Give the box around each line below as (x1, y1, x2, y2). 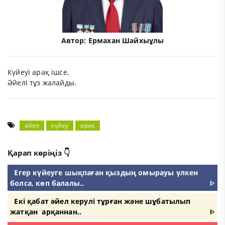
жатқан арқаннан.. (10, 207, 82, 217)
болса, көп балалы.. (10, 178, 84, 188)
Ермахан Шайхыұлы (88, 36, 164, 45)
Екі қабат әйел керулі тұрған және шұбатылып (14, 196, 191, 206)
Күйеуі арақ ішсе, (8, 67, 69, 77)
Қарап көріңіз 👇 (8, 147, 70, 158)
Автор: (61, 36, 88, 45)
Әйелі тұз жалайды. (8, 78, 77, 87)
